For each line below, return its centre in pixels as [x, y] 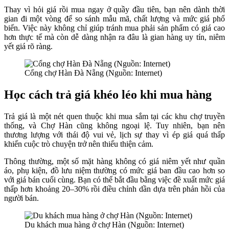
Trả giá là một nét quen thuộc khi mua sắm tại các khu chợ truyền [114, 116]
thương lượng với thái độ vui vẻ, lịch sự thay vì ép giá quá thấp [114, 134]
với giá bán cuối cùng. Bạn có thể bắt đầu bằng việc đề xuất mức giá [114, 179]
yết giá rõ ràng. [28, 46]
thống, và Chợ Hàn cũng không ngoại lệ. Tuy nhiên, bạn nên [114, 125]
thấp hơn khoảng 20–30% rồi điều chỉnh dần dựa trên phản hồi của [114, 189]
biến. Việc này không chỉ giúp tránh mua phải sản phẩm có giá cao [114, 28]
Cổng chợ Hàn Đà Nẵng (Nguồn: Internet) [93, 73]
